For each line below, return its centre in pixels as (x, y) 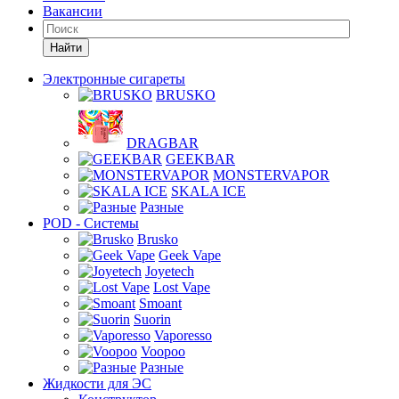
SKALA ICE (208, 191)
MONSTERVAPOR (271, 175)
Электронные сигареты (114, 79)
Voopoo (163, 351)
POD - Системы (91, 223)
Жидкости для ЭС (97, 383)
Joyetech (170, 271)
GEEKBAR (200, 159)
